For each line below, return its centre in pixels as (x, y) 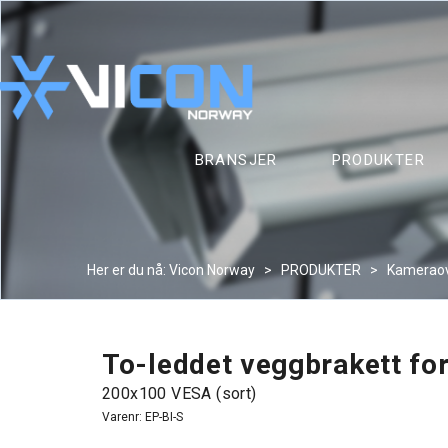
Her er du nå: (126, 270)
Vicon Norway (212, 270)
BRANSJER (236, 160)
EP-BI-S (164, 417)
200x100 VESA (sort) (179, 393)
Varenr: (123, 417)
